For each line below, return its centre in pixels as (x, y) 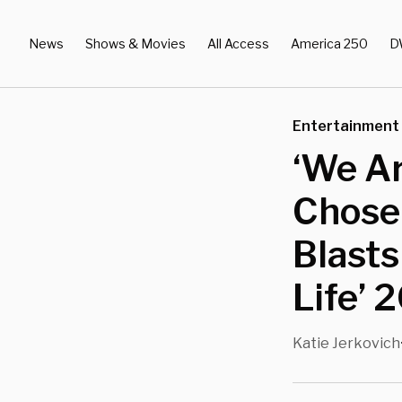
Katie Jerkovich (346, 343)
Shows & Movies (135, 43)
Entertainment (346, 126)
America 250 (329, 43)
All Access (238, 43)
